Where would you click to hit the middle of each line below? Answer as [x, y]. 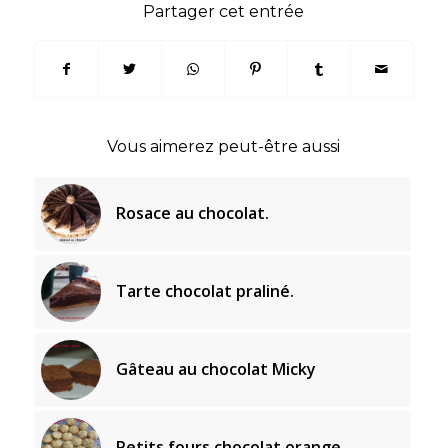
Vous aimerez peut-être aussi [224, 146]
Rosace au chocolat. [192, 212]
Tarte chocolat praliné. [204, 290]
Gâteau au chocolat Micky [215, 368]
